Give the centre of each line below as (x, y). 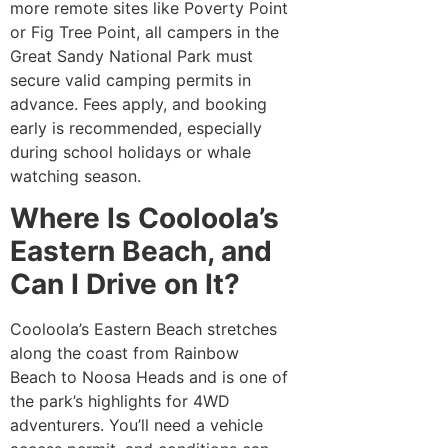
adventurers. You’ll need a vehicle (136, 425)
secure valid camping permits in (130, 79)
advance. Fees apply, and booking (138, 103)
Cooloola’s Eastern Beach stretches (143, 329)
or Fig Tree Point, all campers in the (144, 31)
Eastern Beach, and (141, 251)
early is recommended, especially (136, 127)
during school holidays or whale (130, 151)
